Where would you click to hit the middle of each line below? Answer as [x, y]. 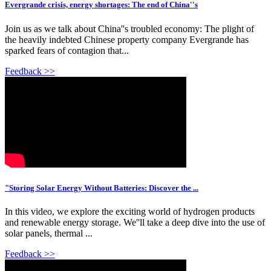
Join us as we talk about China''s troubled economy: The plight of [129, 28]
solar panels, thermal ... [49, 233]
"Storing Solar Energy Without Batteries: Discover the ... [102, 188]
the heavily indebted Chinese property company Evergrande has [127, 39]
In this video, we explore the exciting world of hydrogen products [130, 211]
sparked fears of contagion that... [67, 50]
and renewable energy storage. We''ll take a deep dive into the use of [135, 222]
